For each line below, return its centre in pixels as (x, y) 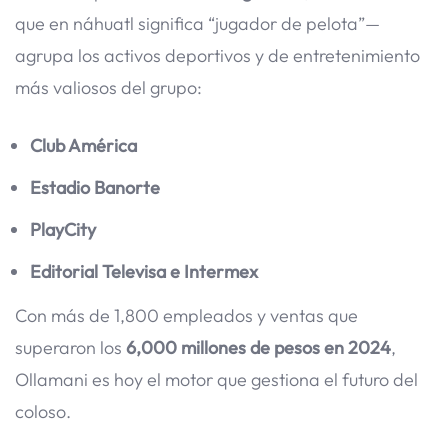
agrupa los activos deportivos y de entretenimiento (217, 55)
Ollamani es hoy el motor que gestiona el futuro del (216, 380)
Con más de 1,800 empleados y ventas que (186, 316)
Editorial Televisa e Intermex (144, 272)
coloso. (43, 412)
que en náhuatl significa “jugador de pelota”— (197, 23)
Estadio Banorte (95, 188)
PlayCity (63, 230)
